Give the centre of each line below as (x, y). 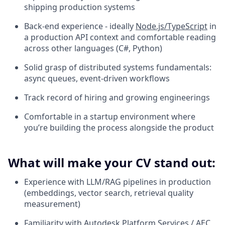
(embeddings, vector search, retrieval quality (109, 193)
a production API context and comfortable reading (120, 37)
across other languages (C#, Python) (93, 48)
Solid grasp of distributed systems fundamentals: (118, 67)
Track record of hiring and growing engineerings (117, 97)
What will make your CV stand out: (112, 162)
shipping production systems (80, 7)
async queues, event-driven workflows (97, 78)
